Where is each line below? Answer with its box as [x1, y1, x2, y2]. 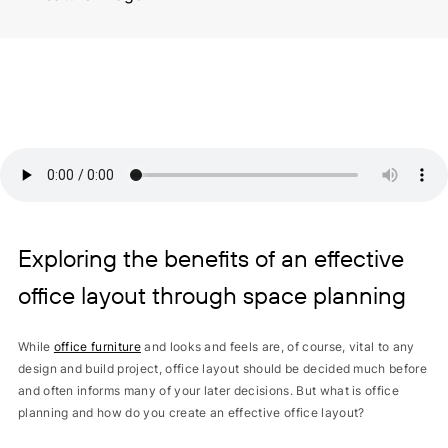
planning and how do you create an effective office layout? [17, 405, 365, 420]
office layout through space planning [17, 280, 406, 310]
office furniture [53, 339, 141, 354]
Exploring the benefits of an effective [17, 243, 404, 273]
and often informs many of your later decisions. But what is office [17, 383, 400, 398]
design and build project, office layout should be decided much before [17, 361, 427, 376]
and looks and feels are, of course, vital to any [144, 339, 415, 354]
